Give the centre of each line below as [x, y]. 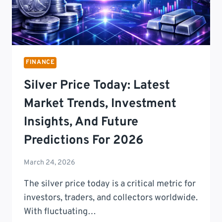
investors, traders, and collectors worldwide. [111, 198]
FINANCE [40, 62]
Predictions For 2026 [83, 140]
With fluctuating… [60, 212]
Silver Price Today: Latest [97, 85]
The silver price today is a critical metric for [110, 184]
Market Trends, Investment [100, 104]
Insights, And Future [81, 122]
